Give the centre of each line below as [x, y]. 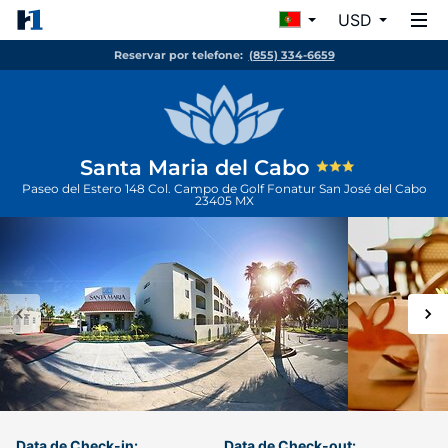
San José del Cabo [372, 188]
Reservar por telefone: [178, 55]
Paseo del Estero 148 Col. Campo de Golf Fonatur [170, 188]
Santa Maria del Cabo [198, 167]
